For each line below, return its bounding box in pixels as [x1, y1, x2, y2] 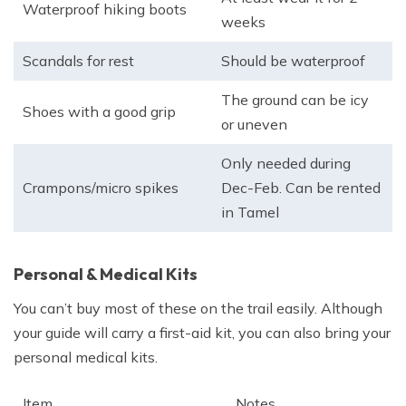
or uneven [221, 115, 287, 134]
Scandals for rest [23, 52, 134, 71]
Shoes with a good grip [23, 102, 176, 121]
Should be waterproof [221, 52, 365, 71]
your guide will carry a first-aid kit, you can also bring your [14, 324, 391, 343]
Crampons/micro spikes [23, 179, 179, 198]
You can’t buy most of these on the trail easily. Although [14, 299, 382, 318]
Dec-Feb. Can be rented [221, 179, 381, 198]
